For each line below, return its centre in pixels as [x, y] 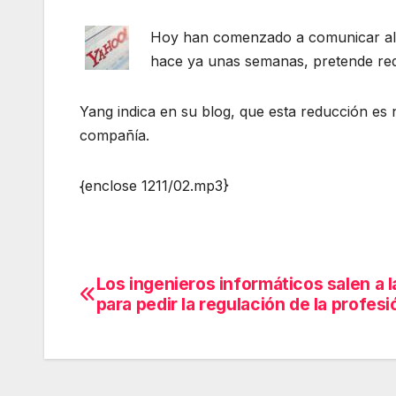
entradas [137, 364]
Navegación [159, 292]
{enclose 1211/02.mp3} [154, 186]
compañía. [114, 136]
